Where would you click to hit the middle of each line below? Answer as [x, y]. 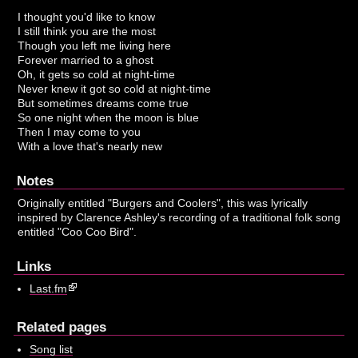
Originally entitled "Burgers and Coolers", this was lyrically [163, 203]
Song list [51, 350]
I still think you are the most [87, 32]
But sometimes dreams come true [103, 103]
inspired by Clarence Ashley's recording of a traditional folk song [179, 218]
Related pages [62, 327]
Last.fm [48, 289]
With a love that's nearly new [90, 147]
